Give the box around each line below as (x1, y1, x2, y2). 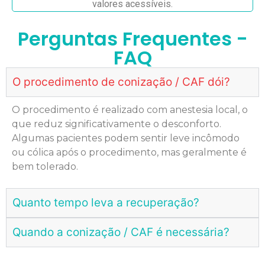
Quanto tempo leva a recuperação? (12, 196, 199, 210)
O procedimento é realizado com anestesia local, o (12, 104, 248, 115)
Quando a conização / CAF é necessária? (12, 225, 230, 240)
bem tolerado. (12, 160, 78, 172)
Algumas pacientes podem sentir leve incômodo (12, 132, 240, 144)
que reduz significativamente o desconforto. (12, 118, 221, 130)
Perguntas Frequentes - (17, 25, 248, 52)
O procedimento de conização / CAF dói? (12, 75, 230, 89)
